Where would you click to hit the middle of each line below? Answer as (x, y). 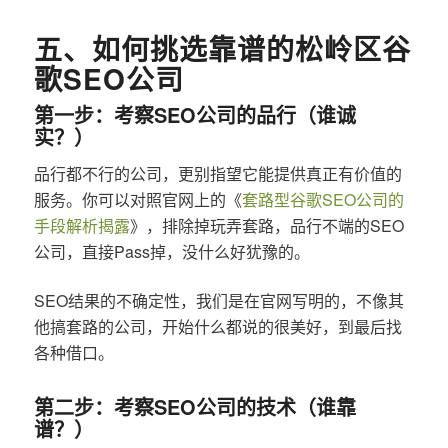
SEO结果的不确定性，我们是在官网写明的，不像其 (218, 300)
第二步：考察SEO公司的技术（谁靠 (194, 406)
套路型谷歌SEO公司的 (322, 200)
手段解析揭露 (81, 226)
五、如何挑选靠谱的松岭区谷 (222, 48)
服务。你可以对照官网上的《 (137, 200)
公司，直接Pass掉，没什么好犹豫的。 (171, 252)
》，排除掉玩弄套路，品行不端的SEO (266, 226)
